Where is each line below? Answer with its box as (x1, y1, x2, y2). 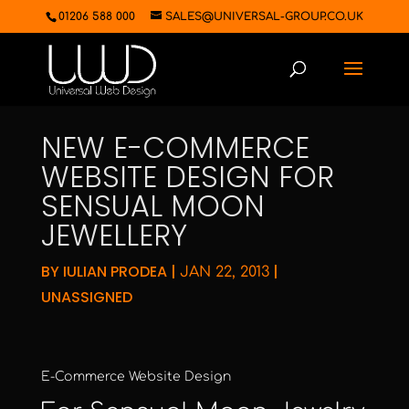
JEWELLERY (40, 215, 187, 256)
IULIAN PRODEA (62, 261, 167, 282)
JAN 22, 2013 (179, 264, 269, 280)
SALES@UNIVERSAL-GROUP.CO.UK (164, 10, 363, 23)
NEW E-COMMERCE (40, 127, 309, 168)
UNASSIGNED (40, 287, 132, 308)
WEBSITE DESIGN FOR (40, 156, 334, 197)
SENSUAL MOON (40, 185, 265, 226)
